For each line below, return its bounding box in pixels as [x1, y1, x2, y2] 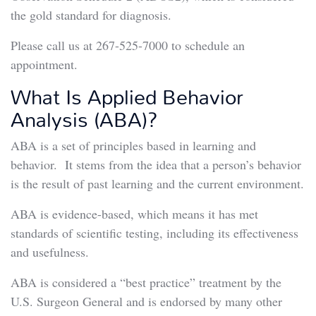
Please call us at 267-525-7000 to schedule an [11, 36, 245, 54]
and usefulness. [11, 243, 89, 260]
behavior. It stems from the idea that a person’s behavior [11, 155, 301, 173]
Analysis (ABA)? [11, 98, 158, 139]
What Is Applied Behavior [11, 75, 243, 116]
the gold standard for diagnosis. [11, 6, 171, 23]
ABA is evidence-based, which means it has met [11, 205, 258, 222]
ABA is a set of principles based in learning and [11, 136, 256, 154]
